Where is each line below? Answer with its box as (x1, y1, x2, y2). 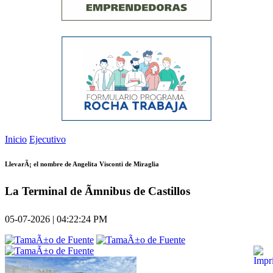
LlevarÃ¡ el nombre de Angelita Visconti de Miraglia (5, 160, 159, 168)
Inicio (5, 134, 27, 145)
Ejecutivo (29, 134, 66, 145)
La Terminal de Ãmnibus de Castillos (5, 185, 190, 198)
